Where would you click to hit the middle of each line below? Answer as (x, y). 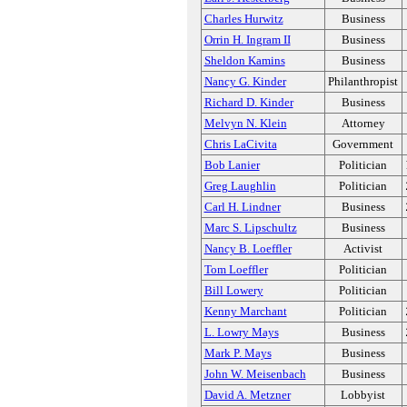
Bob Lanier (232, 165)
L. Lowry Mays (241, 332)
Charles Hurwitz (243, 19)
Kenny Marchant (245, 311)
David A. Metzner (247, 395)
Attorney (363, 123)
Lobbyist (363, 395)
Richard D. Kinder (248, 102)
